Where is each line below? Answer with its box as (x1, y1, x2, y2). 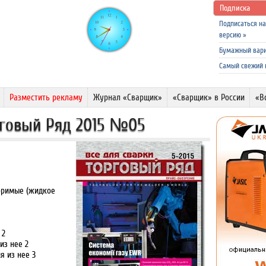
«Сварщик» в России (173, 93, 245, 102)
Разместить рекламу (9, 93, 83, 102)
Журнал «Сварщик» (93, 93, 162, 102)
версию (219, 31, 243, 39)
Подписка (220, 4, 250, 12)
